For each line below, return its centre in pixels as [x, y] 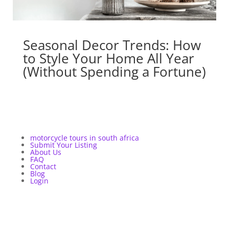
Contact [43, 167]
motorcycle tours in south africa [84, 138]
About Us [45, 152]
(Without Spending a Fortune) [114, 72]
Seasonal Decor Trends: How [112, 45]
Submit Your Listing [63, 145]
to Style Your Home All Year [108, 59]
